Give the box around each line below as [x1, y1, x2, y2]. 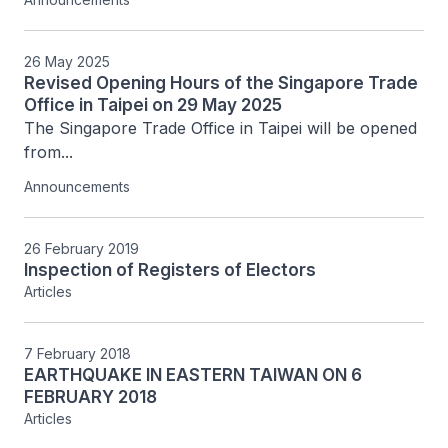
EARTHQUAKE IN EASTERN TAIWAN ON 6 [24, 365, 362, 385]
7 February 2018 [24, 345, 131, 362]
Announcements [24, 178, 130, 195]
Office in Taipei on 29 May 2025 [24, 95, 282, 115]
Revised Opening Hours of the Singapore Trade [24, 73, 418, 93]
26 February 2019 [24, 240, 139, 257]
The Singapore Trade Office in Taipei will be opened [24, 118, 417, 138]
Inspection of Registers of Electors [24, 260, 316, 280]
